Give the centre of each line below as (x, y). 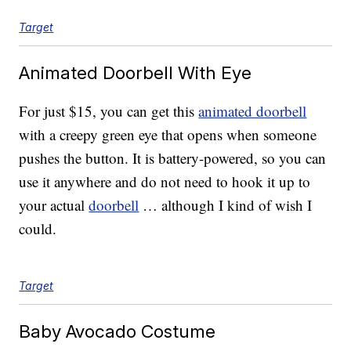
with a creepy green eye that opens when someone (168, 135)
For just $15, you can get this (109, 111)
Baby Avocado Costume (118, 331)
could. (38, 229)
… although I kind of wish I (226, 205)
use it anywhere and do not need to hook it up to (165, 182)
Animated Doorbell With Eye (136, 73)
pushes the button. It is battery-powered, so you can (173, 158)
